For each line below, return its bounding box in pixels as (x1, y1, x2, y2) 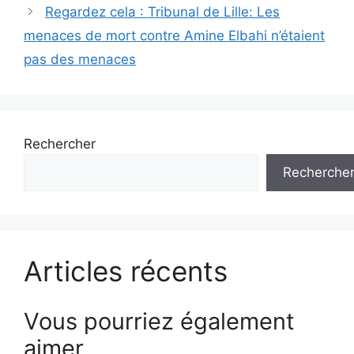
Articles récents (24, 254, 228, 288)
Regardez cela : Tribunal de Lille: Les (45, 4, 281, 21)
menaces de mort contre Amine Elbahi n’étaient (24, 28, 325, 44)
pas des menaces (24, 51, 136, 68)
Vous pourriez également (24, 307, 295, 335)
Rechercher (24, 136, 96, 153)
